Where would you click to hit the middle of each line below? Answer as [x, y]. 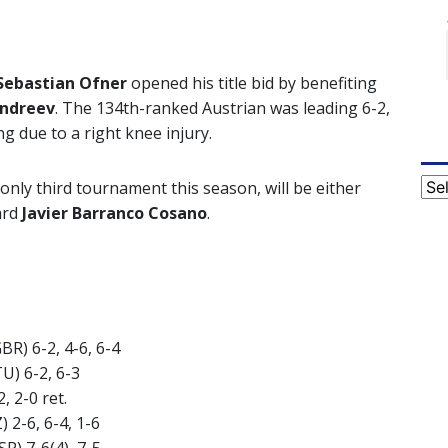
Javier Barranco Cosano [114, 213]
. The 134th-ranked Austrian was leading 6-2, [222, 108]
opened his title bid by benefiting [252, 83]
